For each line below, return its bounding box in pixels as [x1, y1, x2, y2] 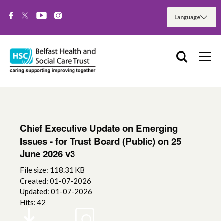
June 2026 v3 [20, 147, 75, 161]
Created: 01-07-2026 [20, 176, 91, 185]
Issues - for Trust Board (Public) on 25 [20, 134, 181, 148]
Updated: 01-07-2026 [20, 187, 92, 196]
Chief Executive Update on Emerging [20, 121, 178, 135]
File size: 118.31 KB [20, 165, 85, 175]
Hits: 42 [20, 198, 46, 207]
